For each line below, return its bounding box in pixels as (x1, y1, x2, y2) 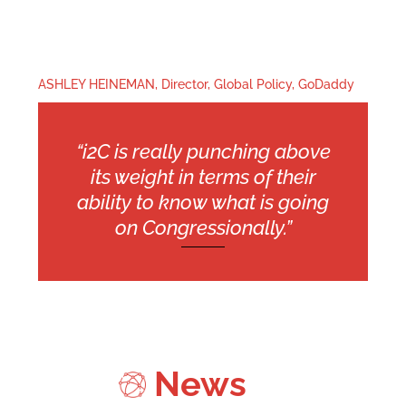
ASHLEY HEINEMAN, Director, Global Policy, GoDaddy (38, 76, 355, 92)
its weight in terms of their (90, 164, 316, 188)
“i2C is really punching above (75, 139, 331, 163)
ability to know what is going (77, 189, 329, 214)
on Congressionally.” (114, 215, 292, 239)
